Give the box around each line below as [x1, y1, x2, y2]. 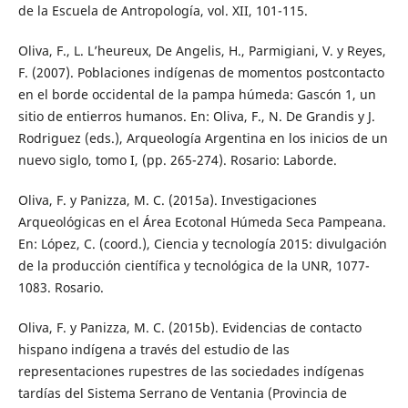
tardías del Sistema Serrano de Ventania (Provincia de [17, 384, 347, 403]
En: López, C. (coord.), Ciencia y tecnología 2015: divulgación [17, 235, 387, 253]
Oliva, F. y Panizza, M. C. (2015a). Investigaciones [17, 191, 317, 209]
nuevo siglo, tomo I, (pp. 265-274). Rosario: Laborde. [17, 151, 337, 169]
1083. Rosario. [17, 279, 104, 297]
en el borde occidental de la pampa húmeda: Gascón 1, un [17, 86, 376, 104]
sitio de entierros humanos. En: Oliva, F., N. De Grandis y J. [17, 107, 375, 126]
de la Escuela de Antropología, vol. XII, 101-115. [17, 2, 308, 20]
